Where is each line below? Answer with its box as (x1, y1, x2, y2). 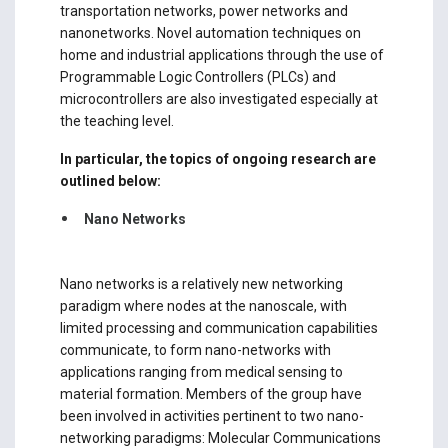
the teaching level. (59, 113, 174, 129)
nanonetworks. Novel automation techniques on (59, 25, 361, 41)
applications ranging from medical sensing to (59, 364, 343, 381)
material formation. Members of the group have (59, 386, 362, 403)
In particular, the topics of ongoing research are (59, 151, 376, 167)
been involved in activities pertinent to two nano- (59, 408, 364, 425)
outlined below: (59, 173, 161, 189)
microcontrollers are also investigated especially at (59, 91, 378, 107)
